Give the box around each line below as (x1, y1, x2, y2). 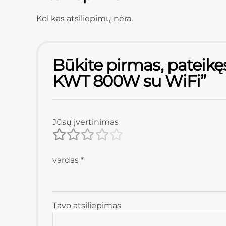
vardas (52, 155, 81, 165)
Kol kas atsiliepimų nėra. (36, 13, 133, 23)
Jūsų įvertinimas (52, 117, 119, 127)
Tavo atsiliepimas (52, 200, 121, 210)
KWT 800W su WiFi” (52, 71, 206, 91)
